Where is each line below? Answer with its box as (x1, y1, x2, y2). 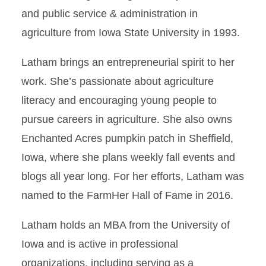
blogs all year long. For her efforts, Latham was (21, 170, 244, 182)
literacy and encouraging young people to (21, 94, 217, 106)
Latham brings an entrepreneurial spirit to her (21, 56, 235, 68)
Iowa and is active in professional (21, 238, 178, 250)
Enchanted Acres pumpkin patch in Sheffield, (21, 132, 233, 144)
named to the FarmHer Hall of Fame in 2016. (21, 189, 233, 201)
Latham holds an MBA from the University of (21, 219, 230, 231)
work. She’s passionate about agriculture (21, 75, 214, 87)
